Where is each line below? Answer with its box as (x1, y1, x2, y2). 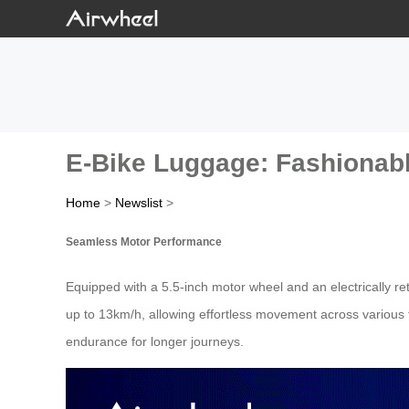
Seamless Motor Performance (66, 235, 222, 247)
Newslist (115, 195, 163, 211)
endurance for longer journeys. (66, 334, 244, 350)
